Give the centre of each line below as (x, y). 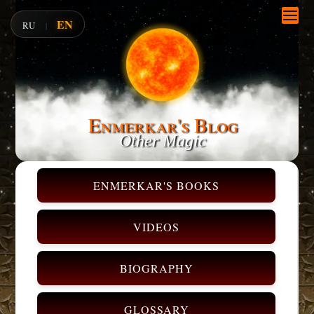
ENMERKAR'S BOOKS (156, 185)
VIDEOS (156, 227)
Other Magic (163, 141)
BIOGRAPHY (156, 268)
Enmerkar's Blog (163, 125)
